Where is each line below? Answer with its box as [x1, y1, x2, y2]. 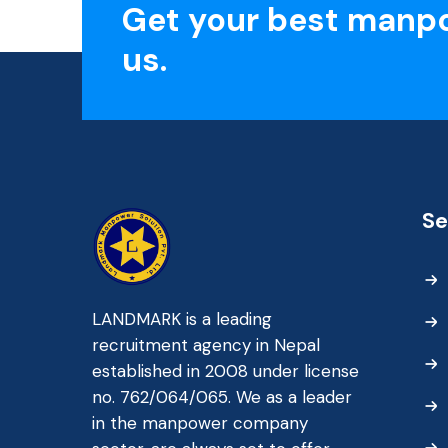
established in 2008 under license [92, 360, 359, 383]
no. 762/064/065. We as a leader [92, 386, 352, 409]
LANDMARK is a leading [92, 308, 272, 331]
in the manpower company [92, 412, 308, 435]
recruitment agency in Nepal [92, 334, 320, 357]
